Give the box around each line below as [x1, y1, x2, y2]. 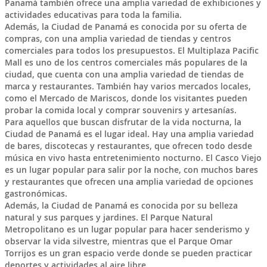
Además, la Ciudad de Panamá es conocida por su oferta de [4, 20, 247, 32]
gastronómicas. [4, 187, 67, 199]
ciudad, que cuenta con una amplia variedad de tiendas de [4, 68, 244, 80]
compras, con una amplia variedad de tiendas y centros [4, 32, 231, 44]
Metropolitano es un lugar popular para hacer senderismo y [4, 223, 250, 235]
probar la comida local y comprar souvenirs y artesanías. [4, 104, 237, 116]
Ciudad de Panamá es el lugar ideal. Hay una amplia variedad [4, 128, 254, 139]
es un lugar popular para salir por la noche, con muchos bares [4, 163, 258, 175]
